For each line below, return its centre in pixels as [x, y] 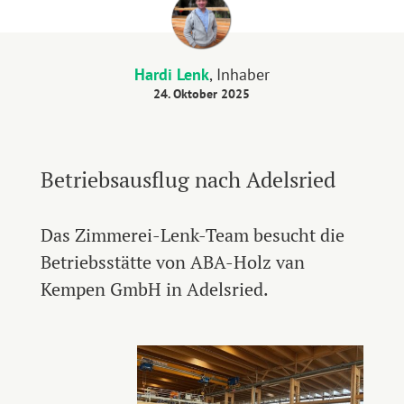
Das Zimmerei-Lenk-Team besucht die [192, 235]
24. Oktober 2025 [202, 94]
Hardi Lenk [171, 75]
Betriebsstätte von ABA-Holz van [172, 262]
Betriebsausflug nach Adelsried [188, 180]
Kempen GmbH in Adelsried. [154, 289]
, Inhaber [239, 75]
